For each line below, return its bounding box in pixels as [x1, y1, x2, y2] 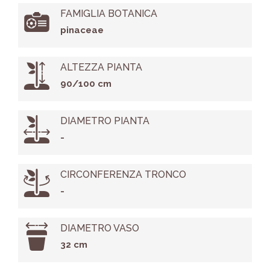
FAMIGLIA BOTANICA [60, 8, 157, 20]
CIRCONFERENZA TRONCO [60, 169, 186, 181]
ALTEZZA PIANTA [60, 61, 142, 74]
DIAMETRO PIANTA [60, 115, 149, 127]
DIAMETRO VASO [60, 222, 139, 234]
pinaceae [60, 25, 104, 36]
